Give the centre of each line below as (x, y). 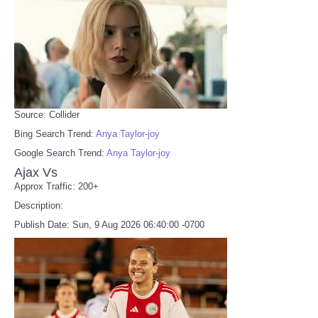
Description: (39, 205)
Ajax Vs (36, 172)
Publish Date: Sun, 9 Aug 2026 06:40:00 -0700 (109, 224)
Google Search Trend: (60, 153)
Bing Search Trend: (55, 133)
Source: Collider (47, 114)
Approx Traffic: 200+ (56, 186)
